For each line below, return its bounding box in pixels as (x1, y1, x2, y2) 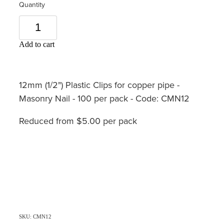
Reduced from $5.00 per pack (19, 114, 137, 127)
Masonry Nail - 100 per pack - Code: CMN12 (19, 91, 189, 104)
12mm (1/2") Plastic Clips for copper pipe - (19, 78, 179, 91)
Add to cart (19, 39, 54, 48)
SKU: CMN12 (19, 213, 51, 219)
